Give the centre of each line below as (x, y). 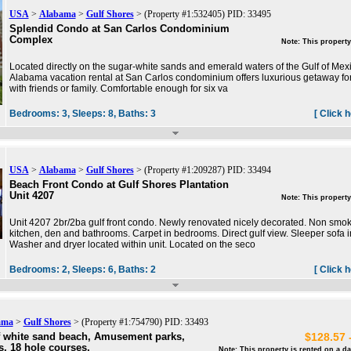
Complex (31, 40)
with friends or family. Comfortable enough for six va (118, 89)
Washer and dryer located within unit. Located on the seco (132, 245)
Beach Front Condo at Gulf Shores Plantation (119, 185)
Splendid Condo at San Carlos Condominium (119, 29)
